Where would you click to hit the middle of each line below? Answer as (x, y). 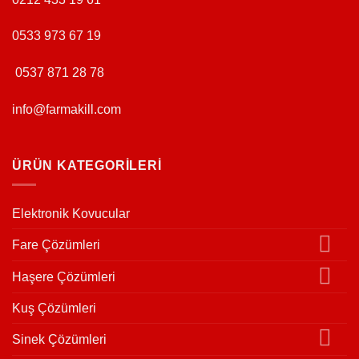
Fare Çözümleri (56, 245)
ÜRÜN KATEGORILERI (87, 165)
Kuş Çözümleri (54, 308)
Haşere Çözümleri (64, 277)
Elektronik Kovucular (71, 214)
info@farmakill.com (67, 110)
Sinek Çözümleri (59, 339)
